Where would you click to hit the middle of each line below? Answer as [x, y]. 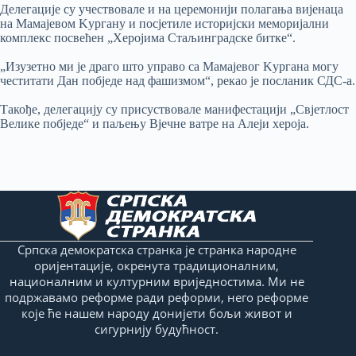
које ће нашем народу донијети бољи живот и [157, 313]
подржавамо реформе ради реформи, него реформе [157, 297]
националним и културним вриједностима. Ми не [157, 281]
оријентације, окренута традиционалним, [157, 265]
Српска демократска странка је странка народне [157, 249]
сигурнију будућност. [157, 329]
